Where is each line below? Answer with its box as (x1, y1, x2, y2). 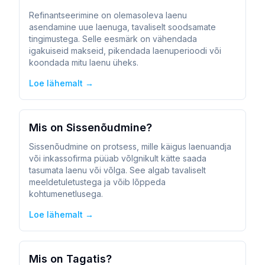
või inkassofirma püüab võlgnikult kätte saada (29, 153, 206, 163)
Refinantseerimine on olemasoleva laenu (29, 10, 187, 20)
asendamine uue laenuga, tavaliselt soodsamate (29, 22, 216, 32)
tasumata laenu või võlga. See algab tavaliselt (29, 165, 206, 175)
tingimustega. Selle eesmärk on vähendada (29, 34, 197, 44)
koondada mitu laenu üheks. (29, 57, 138, 67)
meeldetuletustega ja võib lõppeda (29, 177, 166, 187)
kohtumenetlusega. (29, 189, 103, 199)
